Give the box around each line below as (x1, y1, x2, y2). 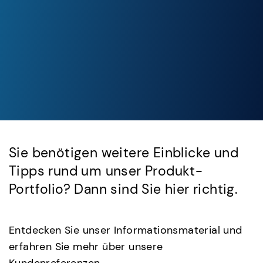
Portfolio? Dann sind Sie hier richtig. (9, 180, 238, 198)
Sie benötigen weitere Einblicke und (9, 144, 238, 162)
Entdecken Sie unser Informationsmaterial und (9, 224, 242, 237)
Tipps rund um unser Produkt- (9, 162, 203, 180)
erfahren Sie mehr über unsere (9, 240, 163, 254)
